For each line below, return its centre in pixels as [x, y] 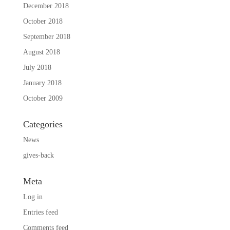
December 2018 [46, 6]
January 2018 [42, 83]
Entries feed [40, 212]
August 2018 [41, 52]
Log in [33, 197]
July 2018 [37, 67]
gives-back [38, 155]
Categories [43, 124]
